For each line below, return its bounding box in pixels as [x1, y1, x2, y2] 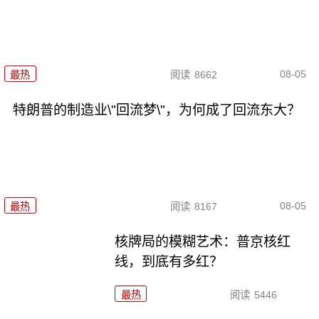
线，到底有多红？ [115, 254, 224, 270]
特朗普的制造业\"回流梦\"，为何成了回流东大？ [12, 102, 300, 117]
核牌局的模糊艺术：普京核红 [115, 234, 291, 250]
